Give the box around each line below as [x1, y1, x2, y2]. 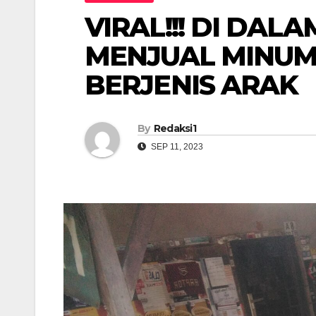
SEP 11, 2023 [149, 141, 203, 152]
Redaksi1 [153, 121, 197, 135]
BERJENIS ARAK [85, 68, 298, 102]
